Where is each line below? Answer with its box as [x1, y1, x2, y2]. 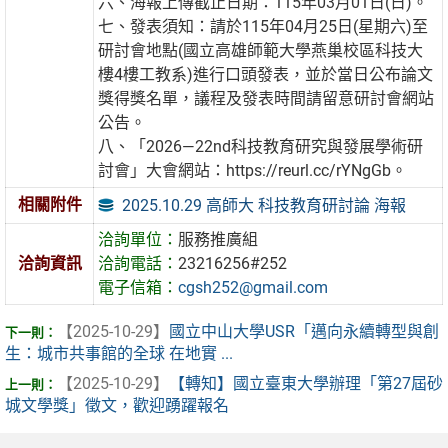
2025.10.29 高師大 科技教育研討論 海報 [122, 195, 407, 215]
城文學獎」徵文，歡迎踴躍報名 [5, 396, 229, 416]
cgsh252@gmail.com [178, 278, 329, 298]
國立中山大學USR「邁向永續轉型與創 [169, 322, 439, 342]
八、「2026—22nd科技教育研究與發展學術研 [98, 137, 424, 157]
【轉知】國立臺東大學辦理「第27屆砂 [169, 374, 443, 394]
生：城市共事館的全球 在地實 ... [5, 344, 233, 364]
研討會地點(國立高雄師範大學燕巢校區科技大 [98, 41, 424, 61]
